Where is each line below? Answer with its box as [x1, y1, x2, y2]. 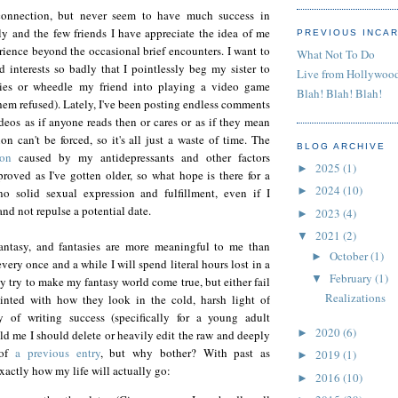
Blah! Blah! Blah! [297, 85, 382, 102]
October [329, 247, 370, 264]
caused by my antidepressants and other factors [12, 149, 270, 166]
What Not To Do [297, 45, 375, 62]
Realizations [325, 290, 386, 306]
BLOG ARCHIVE [297, 141, 386, 152]
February [329, 270, 375, 287]
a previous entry [15, 345, 100, 362]
